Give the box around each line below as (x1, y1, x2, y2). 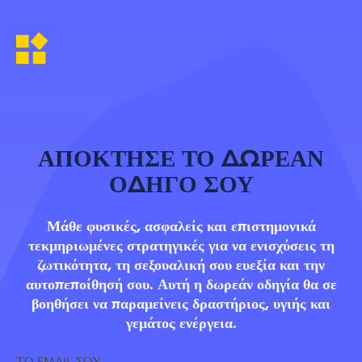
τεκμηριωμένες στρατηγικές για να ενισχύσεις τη (27, 236, 335, 256)
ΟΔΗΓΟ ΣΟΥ (108, 170, 254, 198)
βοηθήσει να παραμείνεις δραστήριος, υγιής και (32, 294, 330, 314)
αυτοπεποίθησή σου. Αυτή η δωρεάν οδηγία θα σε (25, 275, 337, 295)
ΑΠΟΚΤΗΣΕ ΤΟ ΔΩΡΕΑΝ (38, 144, 324, 172)
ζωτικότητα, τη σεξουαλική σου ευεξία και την (37, 255, 325, 276)
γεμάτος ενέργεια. (125, 314, 237, 334)
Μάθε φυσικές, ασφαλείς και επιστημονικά (46, 217, 316, 237)
